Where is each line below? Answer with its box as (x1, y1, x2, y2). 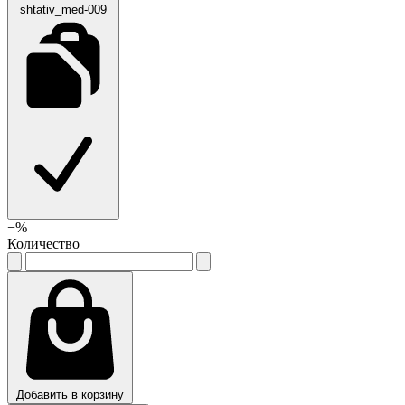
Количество (7, 235, 80, 251)
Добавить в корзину (16, 387, 124, 401)
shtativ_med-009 (20, 2, 107, 16)
